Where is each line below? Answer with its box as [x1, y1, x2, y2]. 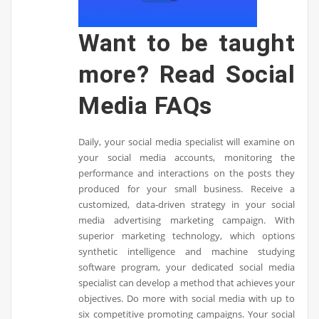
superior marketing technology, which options [78, 229, 296, 242]
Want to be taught [78, 28, 296, 57]
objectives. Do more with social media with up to [78, 291, 296, 305]
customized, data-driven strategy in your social [78, 197, 296, 211]
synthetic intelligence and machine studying [78, 244, 296, 258]
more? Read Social [78, 59, 296, 88]
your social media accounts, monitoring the [78, 150, 296, 164]
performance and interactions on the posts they [78, 166, 296, 179]
